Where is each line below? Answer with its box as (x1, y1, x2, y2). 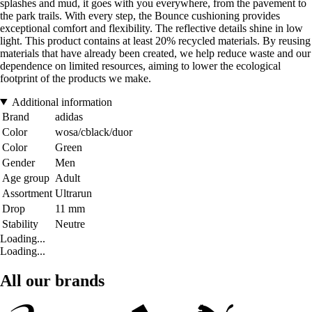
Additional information (11, 95, 112, 108)
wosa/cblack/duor (55, 125, 132, 138)
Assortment (2, 187, 52, 199)
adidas (55, 110, 83, 123)
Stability (2, 217, 38, 230)
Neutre (55, 217, 85, 230)
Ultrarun (55, 187, 92, 199)
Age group (2, 171, 49, 184)
